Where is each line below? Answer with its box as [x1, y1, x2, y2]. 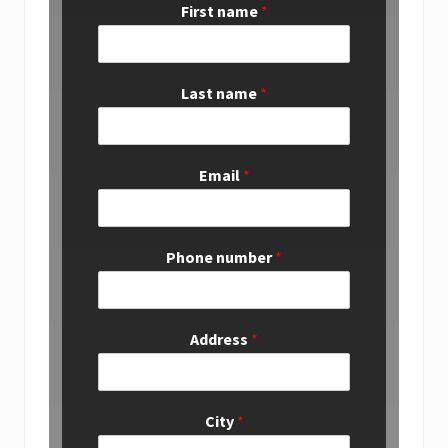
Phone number [166, 246, 275, 267]
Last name [181, 82, 260, 103]
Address [190, 328, 251, 349]
